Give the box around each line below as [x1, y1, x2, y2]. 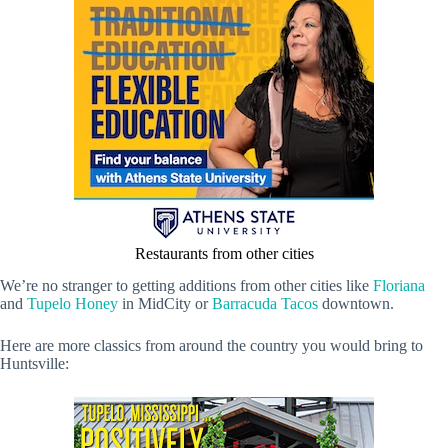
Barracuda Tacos [212, 295, 318, 313]
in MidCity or [118, 295, 212, 313]
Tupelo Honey [27, 295, 118, 313]
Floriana [373, 277, 425, 295]
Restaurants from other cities [134, 244, 314, 262]
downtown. [318, 295, 394, 313]
